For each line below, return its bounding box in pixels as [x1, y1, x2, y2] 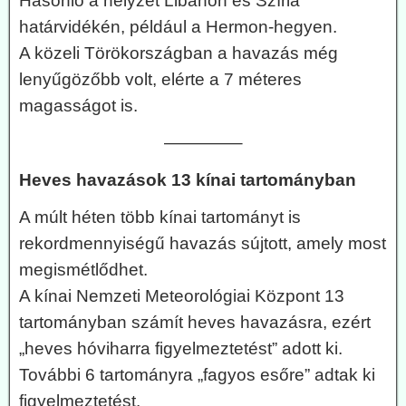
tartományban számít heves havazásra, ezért [19, 313, 371, 333]
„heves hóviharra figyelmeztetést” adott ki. [19, 339, 343, 359]
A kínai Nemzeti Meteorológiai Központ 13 [19, 286, 344, 306]
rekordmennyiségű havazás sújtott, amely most [19, 234, 386, 254]
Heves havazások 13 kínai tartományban [19, 170, 356, 190]
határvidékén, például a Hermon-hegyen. [19, 17, 337, 37]
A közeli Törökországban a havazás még [19, 43, 338, 63]
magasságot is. [19, 96, 138, 116]
